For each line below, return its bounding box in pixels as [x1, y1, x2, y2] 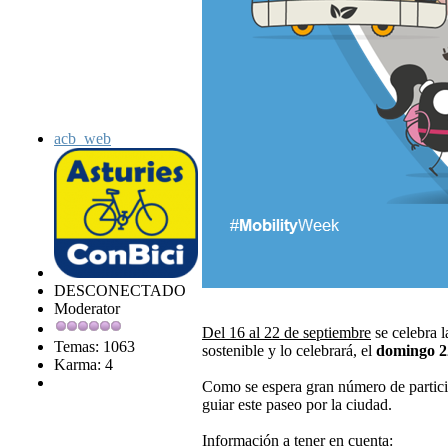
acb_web [54, 130, 111, 148]
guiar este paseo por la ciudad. [202, 396, 392, 414]
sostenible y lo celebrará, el [202, 342, 376, 360]
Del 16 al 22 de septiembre [202, 324, 371, 342]
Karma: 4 [54, 356, 113, 374]
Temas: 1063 [54, 338, 135, 356]
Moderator [54, 300, 120, 318]
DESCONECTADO [54, 282, 186, 300]
